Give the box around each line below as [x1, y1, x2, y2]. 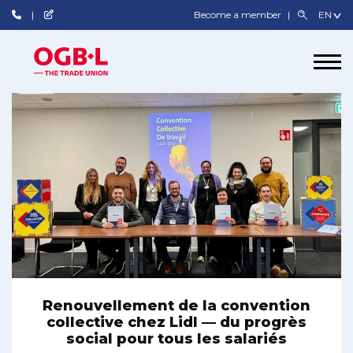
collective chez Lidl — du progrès [46, 314, 307, 332]
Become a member [194, 9, 284, 20]
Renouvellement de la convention [43, 297, 310, 315]
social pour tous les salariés [66, 330, 287, 348]
